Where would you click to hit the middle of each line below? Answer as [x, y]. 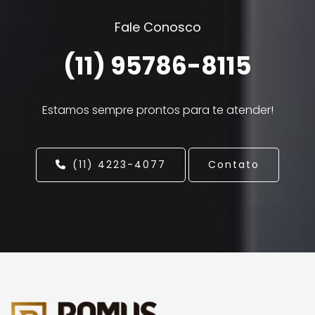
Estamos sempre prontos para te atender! [157, 110]
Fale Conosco [157, 27]
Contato [234, 165]
